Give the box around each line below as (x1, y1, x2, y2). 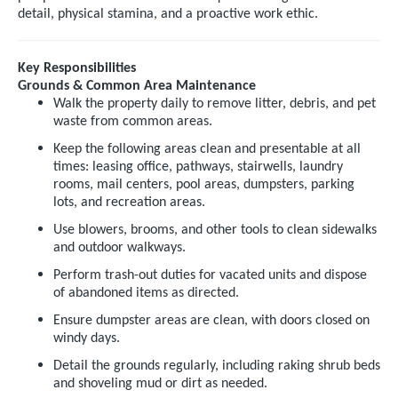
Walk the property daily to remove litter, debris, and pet (53, 97, 376, 111)
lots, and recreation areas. (53, 195, 205, 210)
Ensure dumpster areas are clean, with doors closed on (53, 314, 370, 328)
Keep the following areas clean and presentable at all (53, 142, 361, 156)
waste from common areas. (53, 115, 212, 129)
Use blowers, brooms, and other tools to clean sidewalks (53, 223, 377, 237)
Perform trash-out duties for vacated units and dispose (53, 268, 367, 283)
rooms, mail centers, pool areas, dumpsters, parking (53, 178, 354, 192)
